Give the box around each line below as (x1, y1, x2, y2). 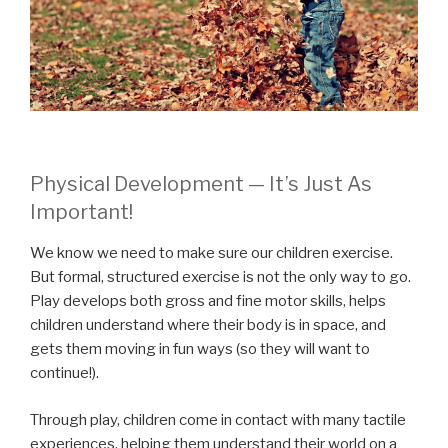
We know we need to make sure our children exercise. (30, 244, 393, 263)
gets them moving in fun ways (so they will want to (30, 340, 370, 359)
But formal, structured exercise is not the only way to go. (30, 268, 411, 287)
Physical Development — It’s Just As (30, 172, 372, 197)
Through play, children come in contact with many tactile (30, 410, 406, 429)
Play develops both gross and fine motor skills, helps (30, 292, 386, 311)
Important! (30, 200, 133, 225)
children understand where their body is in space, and (30, 316, 386, 335)
